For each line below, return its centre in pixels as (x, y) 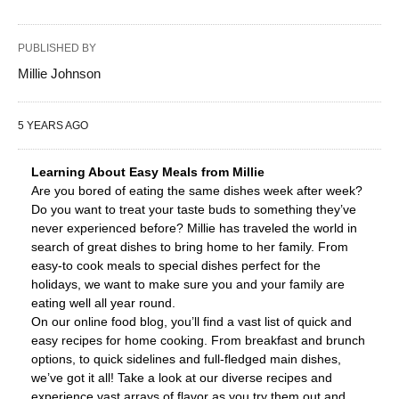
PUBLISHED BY (57, 48)
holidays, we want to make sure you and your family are (188, 284)
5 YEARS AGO (53, 126)
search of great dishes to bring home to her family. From (190, 247)
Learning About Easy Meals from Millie (148, 172)
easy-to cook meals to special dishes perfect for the (176, 265)
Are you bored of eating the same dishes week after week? (197, 191)
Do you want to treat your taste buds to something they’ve (194, 209)
